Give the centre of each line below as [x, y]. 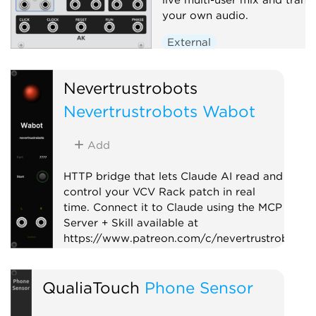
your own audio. [205, 15]
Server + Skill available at [130, 223]
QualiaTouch [91, 287]
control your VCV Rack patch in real [159, 192]
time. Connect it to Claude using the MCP [172, 207]
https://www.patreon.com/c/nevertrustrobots [184, 238]
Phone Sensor [199, 287]
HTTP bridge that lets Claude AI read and [173, 176]
